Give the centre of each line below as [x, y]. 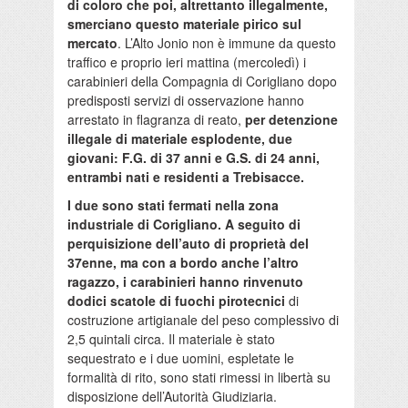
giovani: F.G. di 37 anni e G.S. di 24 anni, [194, 158]
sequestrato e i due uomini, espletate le [181, 358]
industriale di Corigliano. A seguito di [184, 224]
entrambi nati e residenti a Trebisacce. [186, 177]
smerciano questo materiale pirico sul [184, 24]
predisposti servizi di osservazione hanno [186, 101]
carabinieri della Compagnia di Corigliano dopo [202, 82]
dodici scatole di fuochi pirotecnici [176, 301]
